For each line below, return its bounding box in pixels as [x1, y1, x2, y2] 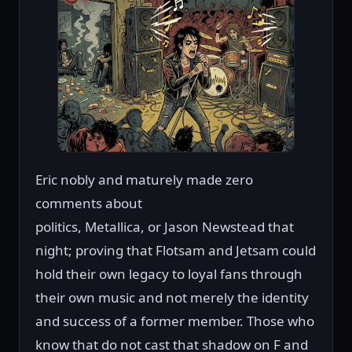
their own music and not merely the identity [35, 288, 309, 307]
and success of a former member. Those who [35, 312, 314, 331]
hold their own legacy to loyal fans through [35, 265, 302, 284]
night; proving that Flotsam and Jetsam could [35, 241, 316, 260]
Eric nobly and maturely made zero [35, 170, 253, 189]
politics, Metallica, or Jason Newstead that [35, 218, 294, 236]
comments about [35, 194, 142, 213]
